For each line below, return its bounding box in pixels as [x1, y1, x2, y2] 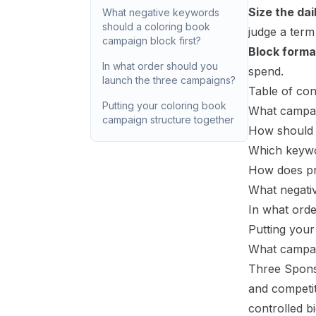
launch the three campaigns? [102, 74, 236, 86]
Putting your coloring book [102, 99, 226, 111]
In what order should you [102, 60, 218, 72]
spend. [248, 64, 284, 78]
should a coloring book [102, 20, 210, 32]
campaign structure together [102, 114, 234, 126]
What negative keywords [102, 6, 219, 18]
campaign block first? [102, 35, 201, 47]
